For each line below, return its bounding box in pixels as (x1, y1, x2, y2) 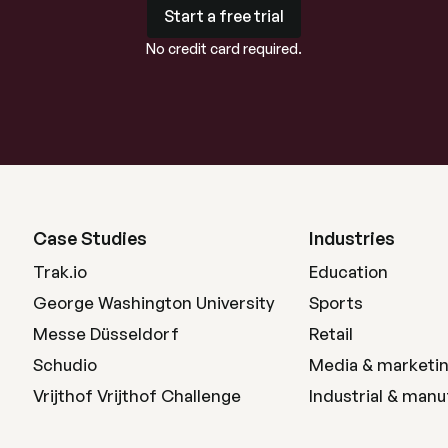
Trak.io (33, 260, 88, 282)
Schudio (33, 353, 98, 375)
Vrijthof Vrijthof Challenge (33, 384, 242, 406)
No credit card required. (146, 39, 302, 57)
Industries (308, 227, 395, 250)
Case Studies (33, 227, 148, 250)
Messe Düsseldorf (33, 322, 180, 344)
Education (308, 260, 388, 282)
